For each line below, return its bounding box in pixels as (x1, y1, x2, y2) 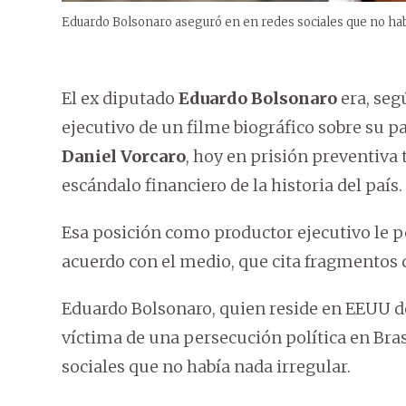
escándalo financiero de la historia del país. (62, 175, 402, 197)
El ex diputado (62, 88, 179, 110)
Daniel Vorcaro (62, 146, 186, 168)
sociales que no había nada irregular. (62, 356, 351, 378)
